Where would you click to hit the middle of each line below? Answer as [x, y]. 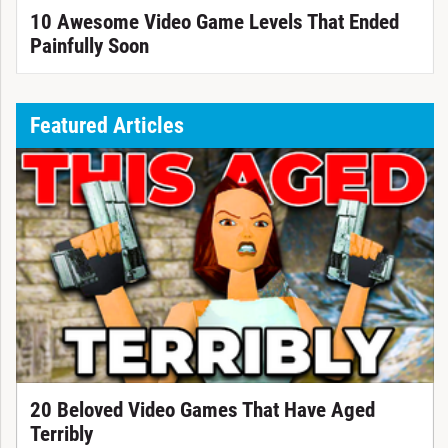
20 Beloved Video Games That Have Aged [202, 409]
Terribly [61, 433]
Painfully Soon [89, 46]
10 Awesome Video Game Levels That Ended [214, 22]
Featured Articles [106, 124]
